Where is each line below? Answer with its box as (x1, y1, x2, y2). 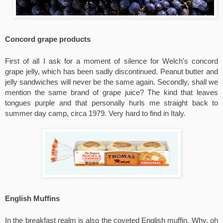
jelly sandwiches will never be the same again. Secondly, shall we (5, 78, 218, 86)
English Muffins (5, 194, 60, 203)
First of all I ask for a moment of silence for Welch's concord (5, 57, 218, 65)
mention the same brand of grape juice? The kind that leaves (5, 88, 218, 97)
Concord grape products (5, 35, 91, 43)
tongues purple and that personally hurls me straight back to (5, 99, 218, 107)
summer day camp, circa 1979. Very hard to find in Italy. (5, 109, 186, 117)
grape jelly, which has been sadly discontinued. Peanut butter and (5, 67, 218, 76)
